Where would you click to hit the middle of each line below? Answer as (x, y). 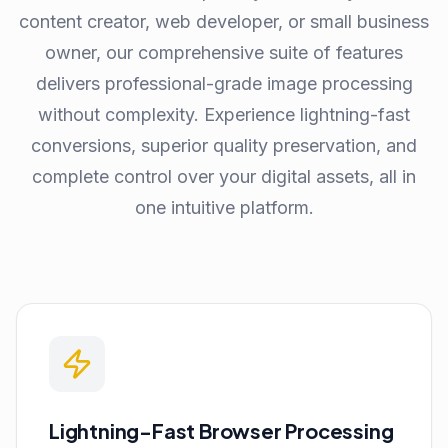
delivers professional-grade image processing (224, 83)
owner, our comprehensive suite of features (224, 52)
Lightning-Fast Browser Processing (221, 430)
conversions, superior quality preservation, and (224, 145)
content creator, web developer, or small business (224, 21)
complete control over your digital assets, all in (224, 176)
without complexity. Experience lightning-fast (224, 114)
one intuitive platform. (224, 207)
